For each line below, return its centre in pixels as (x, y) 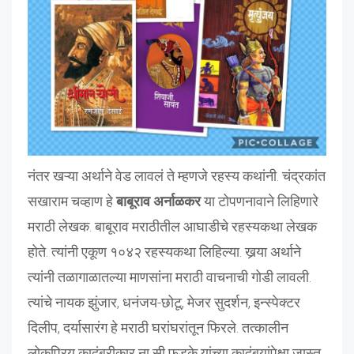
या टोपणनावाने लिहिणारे (260, 201)
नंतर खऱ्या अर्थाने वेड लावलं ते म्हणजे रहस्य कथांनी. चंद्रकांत (177, 176)
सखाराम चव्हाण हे (72, 201)
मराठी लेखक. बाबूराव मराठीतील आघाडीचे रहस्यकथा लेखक (172, 227)
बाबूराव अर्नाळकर (158, 201)
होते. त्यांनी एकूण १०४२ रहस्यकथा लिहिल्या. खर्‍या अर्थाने (164, 252)
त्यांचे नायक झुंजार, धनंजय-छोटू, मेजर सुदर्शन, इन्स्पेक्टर (164, 303)
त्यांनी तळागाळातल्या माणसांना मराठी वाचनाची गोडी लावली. (169, 277)
